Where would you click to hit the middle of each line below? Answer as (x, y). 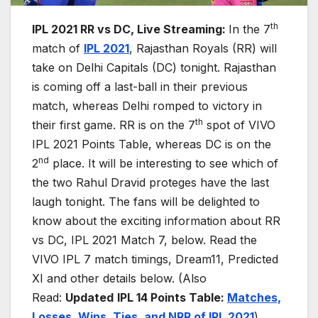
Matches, (254, 298)
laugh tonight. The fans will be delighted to (146, 202)
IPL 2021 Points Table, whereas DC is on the (152, 144)
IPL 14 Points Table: (172, 298)
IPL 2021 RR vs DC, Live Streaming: (130, 29)
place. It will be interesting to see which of (164, 164)
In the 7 (250, 29)
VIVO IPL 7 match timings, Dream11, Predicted (155, 259)
